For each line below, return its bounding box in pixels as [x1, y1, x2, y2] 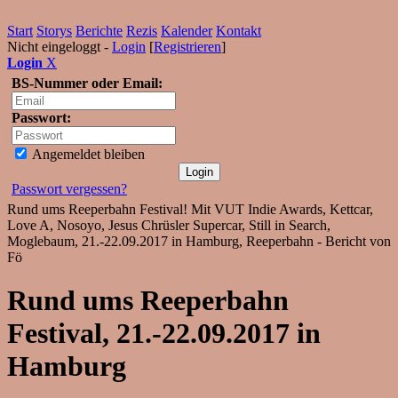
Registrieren [154, 39, 221, 54]
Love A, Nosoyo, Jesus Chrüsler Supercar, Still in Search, [7, 218, 330, 233]
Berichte [76, 23, 123, 38]
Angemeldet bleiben [29, 147, 145, 162]
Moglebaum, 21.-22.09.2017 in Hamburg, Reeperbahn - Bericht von [7, 234, 391, 249]
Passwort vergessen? [12, 181, 127, 196]
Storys [36, 23, 72, 38]
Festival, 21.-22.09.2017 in [7, 317, 321, 350]
